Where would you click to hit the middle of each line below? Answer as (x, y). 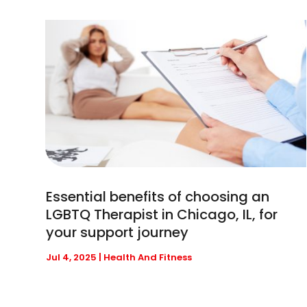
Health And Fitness (148, 257)
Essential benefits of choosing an (158, 196)
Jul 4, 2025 (72, 257)
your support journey (118, 232)
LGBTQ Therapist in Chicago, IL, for (162, 214)
